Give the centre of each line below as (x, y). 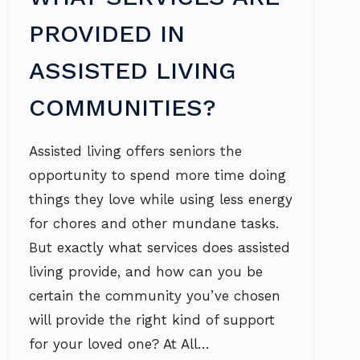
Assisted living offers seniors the (135, 151)
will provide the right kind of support (152, 320)
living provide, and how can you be (146, 272)
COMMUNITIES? (123, 107)
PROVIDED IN (107, 33)
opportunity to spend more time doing (157, 175)
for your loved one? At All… (119, 344)
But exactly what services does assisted (160, 247)
